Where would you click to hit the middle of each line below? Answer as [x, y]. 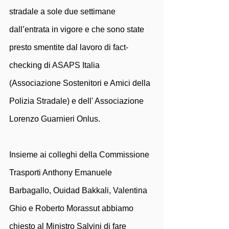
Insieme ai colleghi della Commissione [80, 155]
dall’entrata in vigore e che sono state [78, 29]
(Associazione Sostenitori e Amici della [81, 83]
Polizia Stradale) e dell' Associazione [77, 101]
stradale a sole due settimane [63, 12]
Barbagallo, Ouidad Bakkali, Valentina [79, 190]
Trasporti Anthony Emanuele [62, 173]
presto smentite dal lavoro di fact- [69, 47]
